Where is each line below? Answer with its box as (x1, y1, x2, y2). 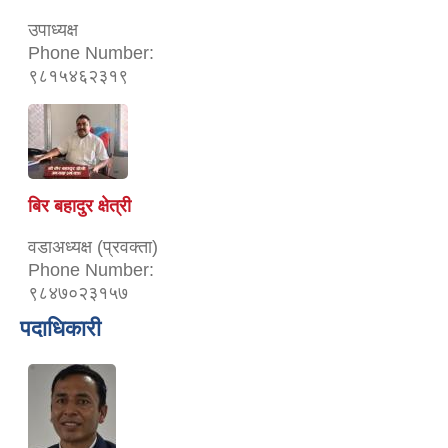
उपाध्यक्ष (28, 19, 78, 40)
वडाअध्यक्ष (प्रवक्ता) (28, 236, 158, 257)
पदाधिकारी (20, 315, 101, 341)
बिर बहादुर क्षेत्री (28, 195, 131, 216)
